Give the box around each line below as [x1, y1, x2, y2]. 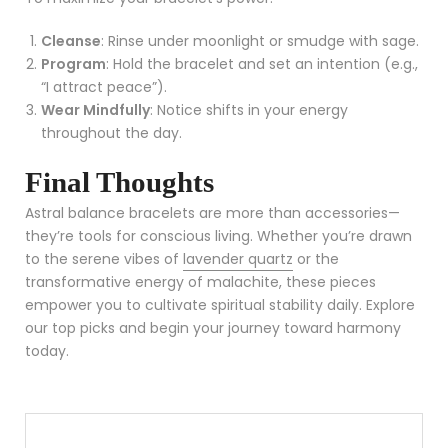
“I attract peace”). [41, 76, 167, 97]
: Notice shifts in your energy [150, 99, 348, 120]
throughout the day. [41, 122, 182, 143]
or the [293, 249, 339, 269]
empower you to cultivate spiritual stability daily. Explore [25, 295, 415, 315]
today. [25, 341, 69, 361]
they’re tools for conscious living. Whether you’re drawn [25, 226, 412, 246]
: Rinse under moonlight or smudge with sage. [101, 30, 419, 51]
